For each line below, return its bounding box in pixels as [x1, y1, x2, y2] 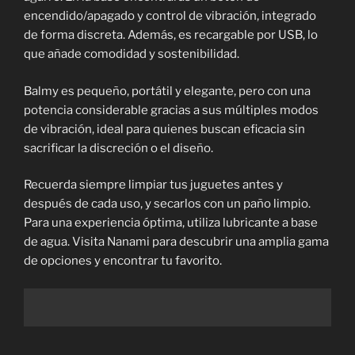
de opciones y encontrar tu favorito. [24, 254, 222, 269]
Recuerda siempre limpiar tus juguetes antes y [24, 177, 283, 193]
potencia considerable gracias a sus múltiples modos [24, 102, 319, 117]
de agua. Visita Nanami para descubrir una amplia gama [24, 235, 329, 250]
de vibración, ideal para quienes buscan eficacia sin [24, 121, 305, 136]
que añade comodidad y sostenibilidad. [24, 47, 239, 62]
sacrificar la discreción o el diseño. [24, 140, 213, 155]
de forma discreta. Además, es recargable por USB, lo [24, 28, 318, 43]
